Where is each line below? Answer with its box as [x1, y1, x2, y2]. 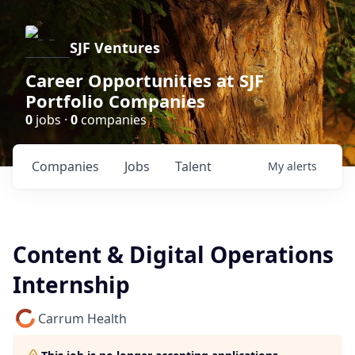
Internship [13, 269, 130, 300]
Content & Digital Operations [13, 239, 334, 269]
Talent [175, 158, 212, 175]
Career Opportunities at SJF [25, 68, 264, 92]
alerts [287, 158, 317, 174]
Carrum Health [38, 310, 127, 327]
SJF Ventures [70, 38, 160, 57]
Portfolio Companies [25, 89, 205, 113]
